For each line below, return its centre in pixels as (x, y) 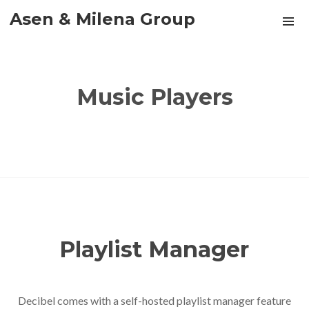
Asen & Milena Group (102, 19)
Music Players (154, 97)
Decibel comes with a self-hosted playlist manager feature (154, 300)
